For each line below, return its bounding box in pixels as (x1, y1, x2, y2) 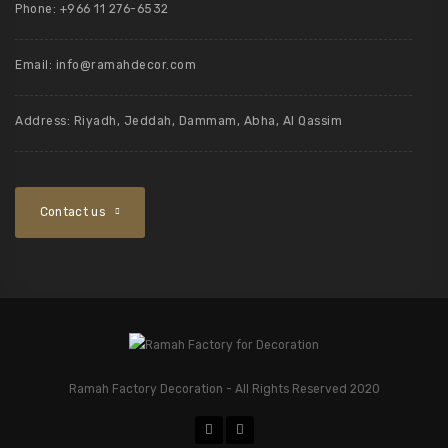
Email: (15, 58, 56, 72)
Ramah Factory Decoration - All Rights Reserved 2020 (68, 382, 380, 396)
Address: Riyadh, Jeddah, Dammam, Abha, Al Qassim (15, 114, 342, 128)
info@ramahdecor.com (55, 58, 196, 72)
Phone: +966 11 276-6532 (15, 2, 169, 16)
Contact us (39, 205, 105, 219)
